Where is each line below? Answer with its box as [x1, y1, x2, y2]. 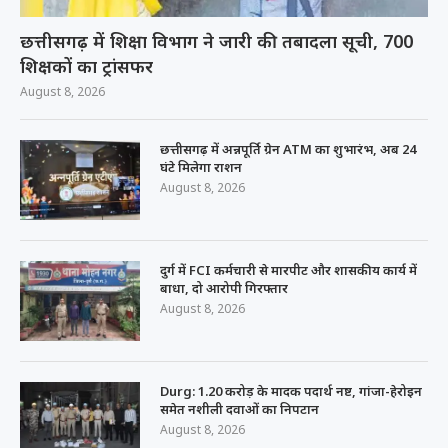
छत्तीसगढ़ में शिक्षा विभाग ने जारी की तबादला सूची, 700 [20, 28, 413, 53]
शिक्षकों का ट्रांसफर [20, 53, 153, 78]
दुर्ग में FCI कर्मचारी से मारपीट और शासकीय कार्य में [160, 260, 417, 279]
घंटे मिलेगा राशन [160, 157, 242, 176]
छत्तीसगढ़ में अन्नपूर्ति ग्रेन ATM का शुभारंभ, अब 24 [160, 139, 416, 158]
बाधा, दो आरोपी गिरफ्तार [160, 278, 288, 297]
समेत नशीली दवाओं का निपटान [160, 399, 319, 418]
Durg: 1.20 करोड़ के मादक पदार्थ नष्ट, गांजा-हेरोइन [160, 381, 422, 400]
